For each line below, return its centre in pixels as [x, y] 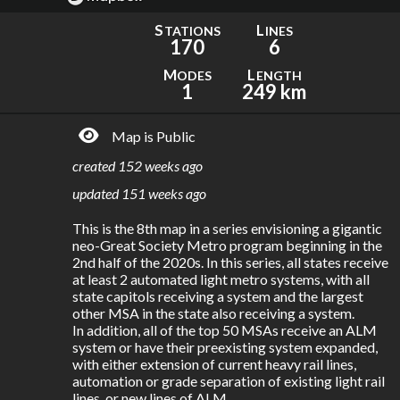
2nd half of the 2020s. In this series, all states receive [230, 262]
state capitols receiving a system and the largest [218, 296]
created [95, 166]
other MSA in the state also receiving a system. [215, 313]
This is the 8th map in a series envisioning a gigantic [227, 228]
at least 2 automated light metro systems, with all [221, 279]
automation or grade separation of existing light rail [229, 381]
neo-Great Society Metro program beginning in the [227, 245]
